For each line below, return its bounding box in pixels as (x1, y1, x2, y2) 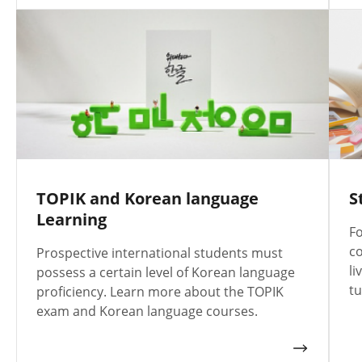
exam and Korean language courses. (36, 301, 258, 320)
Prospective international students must (36, 243, 283, 262)
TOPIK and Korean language (36, 187, 259, 209)
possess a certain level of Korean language (36, 263, 295, 281)
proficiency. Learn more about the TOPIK (36, 282, 284, 301)
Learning (36, 208, 107, 230)
